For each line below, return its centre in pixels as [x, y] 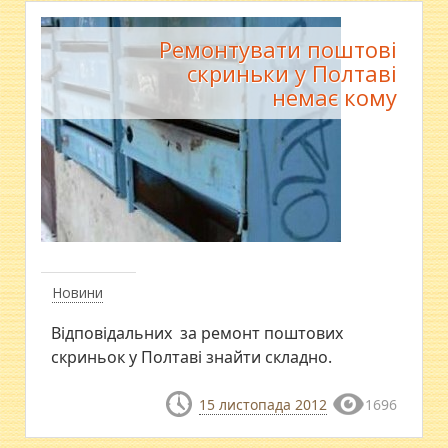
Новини [78, 292]
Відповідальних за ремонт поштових [197, 332]
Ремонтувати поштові [277, 48]
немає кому [334, 96]
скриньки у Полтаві [291, 72]
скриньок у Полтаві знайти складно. [192, 356]
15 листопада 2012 [262, 404]
